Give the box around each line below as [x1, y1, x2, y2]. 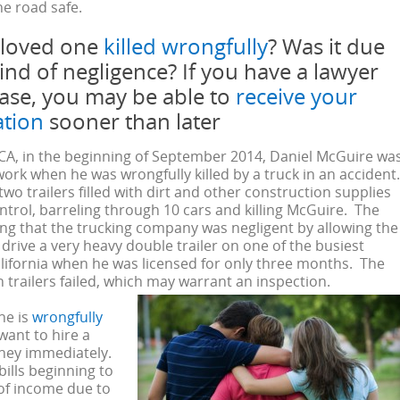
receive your [236, 81, 357, 111]
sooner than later [44, 106, 221, 136]
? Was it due [268, 31, 385, 61]
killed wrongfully [104, 31, 268, 61]
